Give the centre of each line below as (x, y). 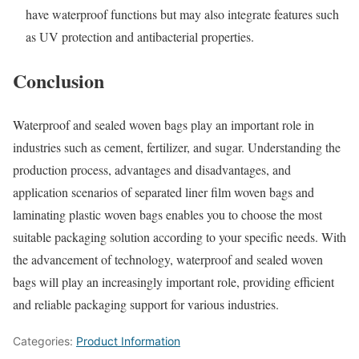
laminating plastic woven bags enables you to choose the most (167, 215)
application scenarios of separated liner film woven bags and (163, 192)
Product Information (128, 341)
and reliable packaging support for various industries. (146, 305)
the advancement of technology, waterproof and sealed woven (168, 260)
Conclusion (58, 81)
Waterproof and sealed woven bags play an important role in (163, 125)
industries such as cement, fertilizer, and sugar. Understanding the (177, 147)
